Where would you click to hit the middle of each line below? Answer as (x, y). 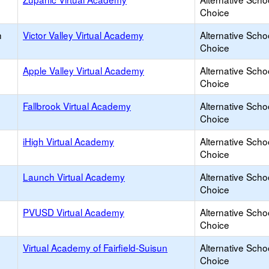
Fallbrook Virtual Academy (77, 106)
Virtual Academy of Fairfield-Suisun (95, 247)
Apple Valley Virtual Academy (83, 70)
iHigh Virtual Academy (68, 141)
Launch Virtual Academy (74, 177)
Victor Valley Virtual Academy (83, 35)
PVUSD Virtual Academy (74, 212)
